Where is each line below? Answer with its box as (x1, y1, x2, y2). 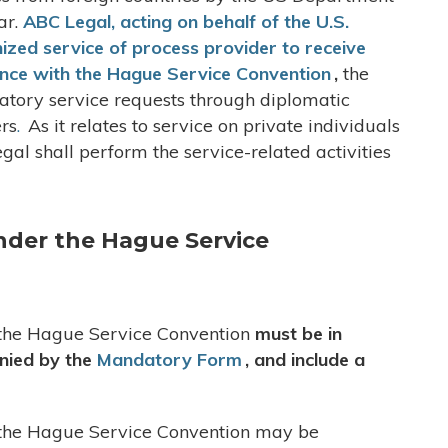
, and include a (245, 348, 365, 371)
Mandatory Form (97, 348, 242, 371)
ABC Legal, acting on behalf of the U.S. (23, 10, 349, 33)
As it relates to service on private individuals (23, 114, 400, 137)
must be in (255, 322, 342, 345)
